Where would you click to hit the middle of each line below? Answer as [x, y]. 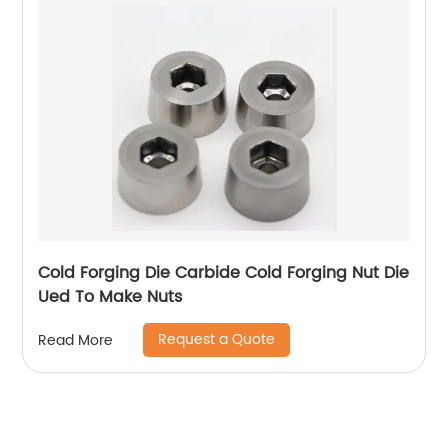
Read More [76, 340]
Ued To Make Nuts [110, 297]
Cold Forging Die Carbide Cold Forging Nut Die [224, 273]
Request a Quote [217, 340]
